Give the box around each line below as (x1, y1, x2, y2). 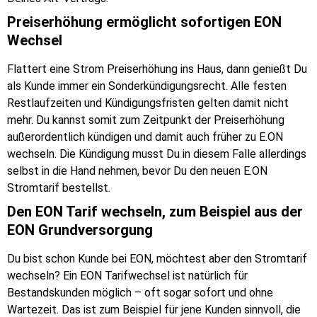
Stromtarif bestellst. (7, 181, 110, 195)
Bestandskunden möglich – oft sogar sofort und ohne (7, 286, 273, 300)
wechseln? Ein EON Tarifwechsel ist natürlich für (7, 269, 248, 283)
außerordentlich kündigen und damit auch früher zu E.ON (7, 130, 283, 144)
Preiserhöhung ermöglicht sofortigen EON (7, 13, 282, 31)
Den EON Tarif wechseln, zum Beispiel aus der (7, 203, 303, 221)
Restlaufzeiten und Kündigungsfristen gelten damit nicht (7, 96, 289, 110)
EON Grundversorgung (7, 221, 153, 239)
